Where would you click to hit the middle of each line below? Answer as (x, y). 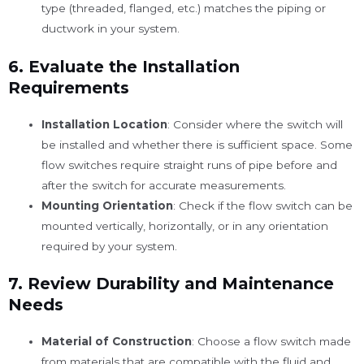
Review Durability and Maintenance (181, 284)
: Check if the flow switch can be (263, 205)
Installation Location (105, 124)
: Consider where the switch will (256, 124)
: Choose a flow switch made (272, 342)
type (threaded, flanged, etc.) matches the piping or (184, 8)
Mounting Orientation (108, 205)
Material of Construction (117, 342)
